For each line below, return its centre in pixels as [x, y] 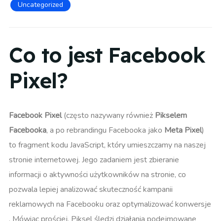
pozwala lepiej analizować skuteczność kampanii [91, 190]
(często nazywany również [108, 116]
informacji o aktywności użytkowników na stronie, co [97, 175]
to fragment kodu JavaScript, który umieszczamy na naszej [107, 145]
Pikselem [171, 116]
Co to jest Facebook [107, 55]
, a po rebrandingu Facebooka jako [105, 130]
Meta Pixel [183, 130]
